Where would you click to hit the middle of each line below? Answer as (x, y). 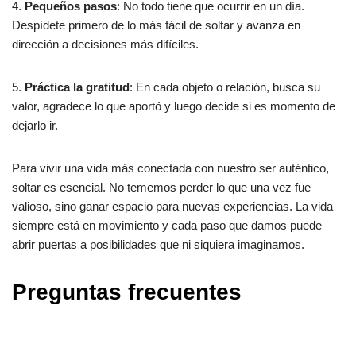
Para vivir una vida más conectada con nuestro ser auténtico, (170, 168)
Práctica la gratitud (77, 87)
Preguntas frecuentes (127, 292)
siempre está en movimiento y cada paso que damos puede (167, 226)
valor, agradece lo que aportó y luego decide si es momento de (174, 106)
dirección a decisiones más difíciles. (105, 44)
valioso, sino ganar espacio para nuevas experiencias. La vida (172, 207)
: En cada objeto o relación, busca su (225, 87)
